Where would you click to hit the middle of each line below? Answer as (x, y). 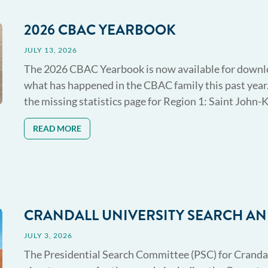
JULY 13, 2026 (51, 50)
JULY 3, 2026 (48, 235)
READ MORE (57, 129)
